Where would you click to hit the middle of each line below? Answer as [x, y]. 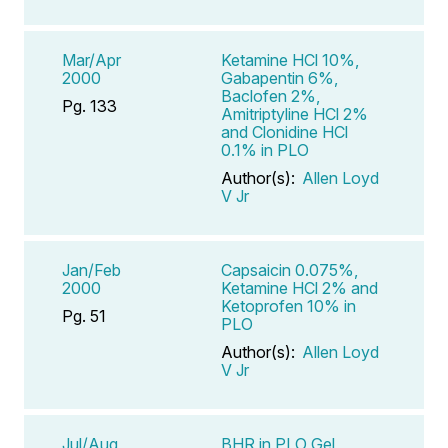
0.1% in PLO [265, 149]
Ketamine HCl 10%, [290, 59]
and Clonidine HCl [284, 131]
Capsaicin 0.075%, [289, 269]
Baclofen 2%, [270, 95]
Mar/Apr [91, 59]
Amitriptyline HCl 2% [294, 113]
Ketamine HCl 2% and [299, 287]
